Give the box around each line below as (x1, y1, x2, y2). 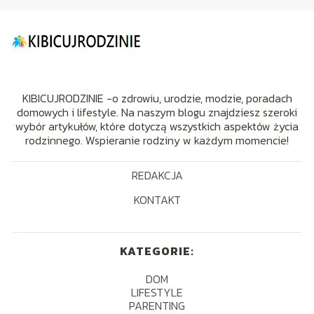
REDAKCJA (131, 166, 183, 184)
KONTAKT (133, 191, 181, 208)
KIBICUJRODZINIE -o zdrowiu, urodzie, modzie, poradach (22, 89, 292, 107)
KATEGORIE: (120, 242, 194, 259)
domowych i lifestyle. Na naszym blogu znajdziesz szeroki (17, 103, 297, 121)
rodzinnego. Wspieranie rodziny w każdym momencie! (25, 131, 289, 149)
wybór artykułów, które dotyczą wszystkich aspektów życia (15, 117, 299, 135)
